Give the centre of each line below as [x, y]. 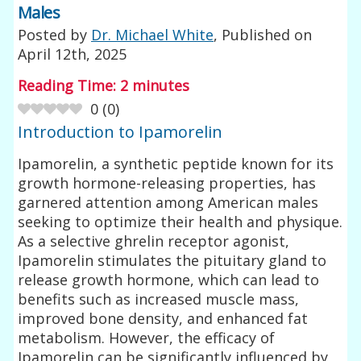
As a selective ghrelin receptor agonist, [154, 241]
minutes [161, 85]
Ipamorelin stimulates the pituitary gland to [172, 260]
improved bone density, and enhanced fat [163, 318]
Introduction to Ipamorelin [120, 131]
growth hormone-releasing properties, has [167, 183]
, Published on [263, 34]
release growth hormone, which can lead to [169, 279]
